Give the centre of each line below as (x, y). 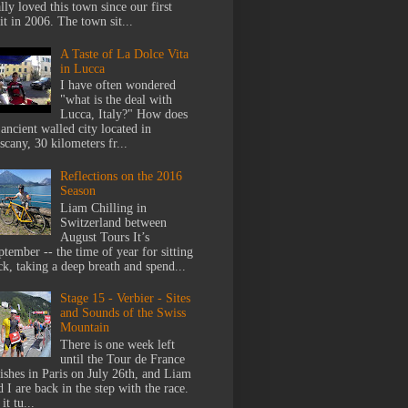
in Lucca (83, 68)
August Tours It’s (105, 237)
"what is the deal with (117, 100)
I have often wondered (118, 86)
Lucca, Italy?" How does (124, 115)
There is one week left (118, 345)
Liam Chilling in (104, 208)
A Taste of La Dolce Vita (125, 54)
